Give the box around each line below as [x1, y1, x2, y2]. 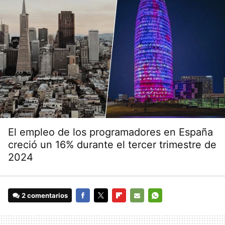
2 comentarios [22, 191, 68, 200]
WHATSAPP [148, 205, 184, 214]
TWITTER [94, 205, 122, 214]
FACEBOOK [76, 205, 111, 214]
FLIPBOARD [112, 205, 148, 214]
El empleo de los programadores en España [8, 126, 213, 139]
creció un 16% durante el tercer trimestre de [8, 139, 216, 151]
